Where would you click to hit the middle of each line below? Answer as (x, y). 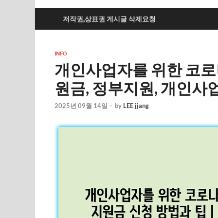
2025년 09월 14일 (81, 105)
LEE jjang (136, 105)
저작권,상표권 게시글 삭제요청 (109, 19)
